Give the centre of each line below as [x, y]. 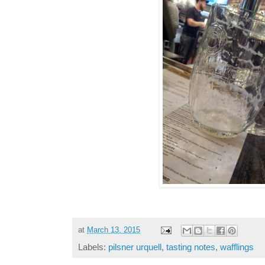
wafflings [237, 247]
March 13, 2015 [114, 230]
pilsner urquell [135, 247]
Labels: [93, 247]
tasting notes [191, 247]
